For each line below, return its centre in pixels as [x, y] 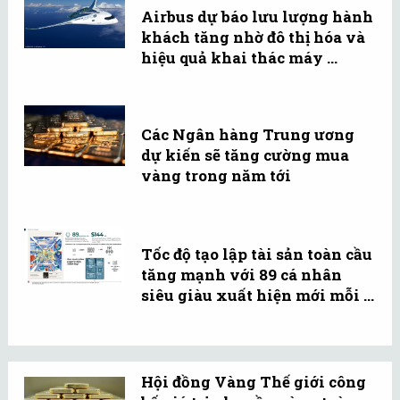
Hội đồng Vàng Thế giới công [254, 381]
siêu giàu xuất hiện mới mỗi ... [258, 296]
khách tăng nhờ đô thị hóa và [253, 37]
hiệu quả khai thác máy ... [239, 58]
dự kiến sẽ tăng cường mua [245, 155]
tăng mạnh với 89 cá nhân [242, 275]
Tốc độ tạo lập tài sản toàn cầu [257, 254]
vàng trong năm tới [216, 176]
